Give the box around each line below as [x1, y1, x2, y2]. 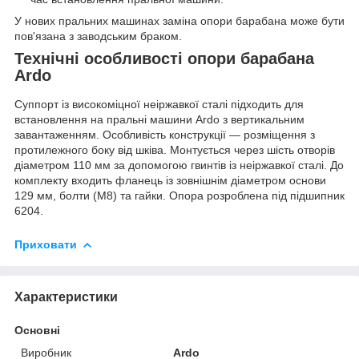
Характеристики [14, 289, 118, 304]
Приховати [14, 238, 77, 252]
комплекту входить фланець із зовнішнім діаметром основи [14, 174, 326, 188]
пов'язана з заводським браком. [14, 30, 182, 43]
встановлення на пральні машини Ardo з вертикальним [14, 113, 305, 127]
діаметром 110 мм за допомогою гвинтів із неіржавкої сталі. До [14, 159, 344, 172]
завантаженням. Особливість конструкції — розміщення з [14, 128, 315, 142]
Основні [14, 323, 60, 337]
